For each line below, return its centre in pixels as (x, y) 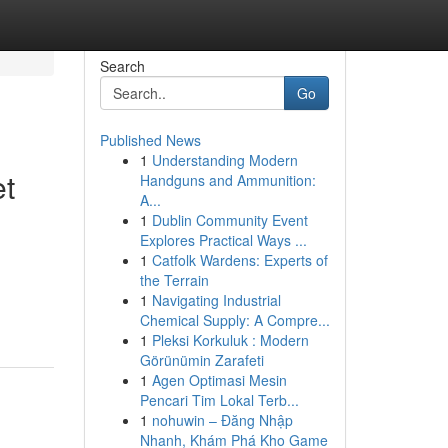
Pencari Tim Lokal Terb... (219, 400)
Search (122, 66)
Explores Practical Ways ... (223, 240)
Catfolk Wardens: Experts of (239, 260)
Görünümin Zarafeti (201, 360)
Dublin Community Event (229, 220)
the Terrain (174, 280)
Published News (150, 140)
